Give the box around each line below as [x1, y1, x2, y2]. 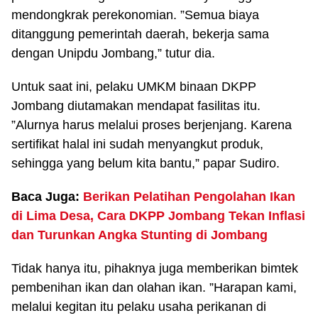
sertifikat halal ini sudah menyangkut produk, [11, 137, 263, 151]
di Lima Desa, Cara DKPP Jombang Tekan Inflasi [11, 209, 305, 223]
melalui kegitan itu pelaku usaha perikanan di [11, 300, 266, 314]
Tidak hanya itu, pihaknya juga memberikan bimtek [11, 261, 298, 275]
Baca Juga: [11, 190, 83, 204]
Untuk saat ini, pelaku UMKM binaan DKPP [11, 79, 256, 94]
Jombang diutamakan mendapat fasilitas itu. [11, 99, 261, 113]
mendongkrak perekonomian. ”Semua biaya [11, 8, 259, 22]
